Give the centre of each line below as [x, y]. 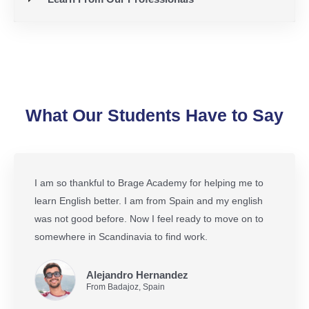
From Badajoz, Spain [126, 287]
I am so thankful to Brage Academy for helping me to [149, 182]
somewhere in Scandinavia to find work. [121, 236]
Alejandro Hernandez [137, 275]
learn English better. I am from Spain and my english [149, 200]
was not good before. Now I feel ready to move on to [149, 218]
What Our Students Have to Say [154, 115]
